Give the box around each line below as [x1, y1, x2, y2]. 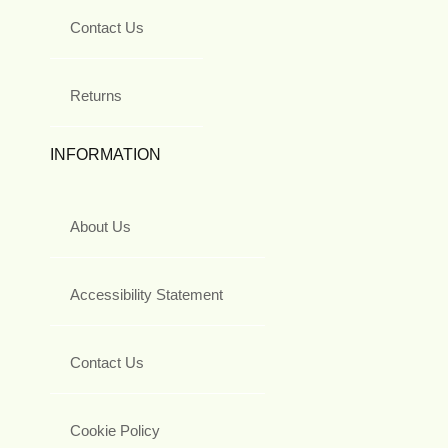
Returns [70, 87, 122, 105]
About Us [70, 218, 131, 236]
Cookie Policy [70, 422, 160, 440]
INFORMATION [50, 146, 161, 164]
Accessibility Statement [70, 286, 223, 304]
